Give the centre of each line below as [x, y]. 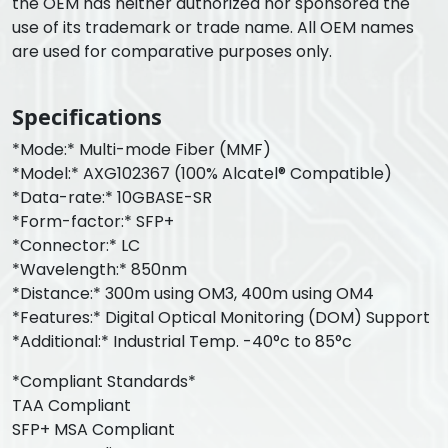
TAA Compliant [71, 405]
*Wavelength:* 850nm [99, 269]
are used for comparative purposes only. [172, 51]
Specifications [87, 116]
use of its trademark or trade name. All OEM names [213, 27]
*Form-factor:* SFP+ [93, 221]
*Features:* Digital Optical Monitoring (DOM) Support [221, 317]
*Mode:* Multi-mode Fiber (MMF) [141, 149]
